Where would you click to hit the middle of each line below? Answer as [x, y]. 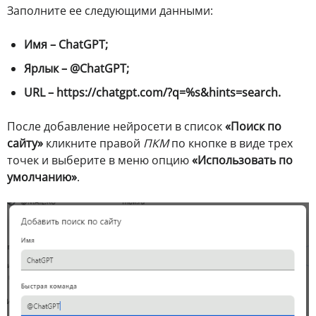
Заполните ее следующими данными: [110, 11]
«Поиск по [253, 127]
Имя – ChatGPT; [66, 45]
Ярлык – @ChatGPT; [77, 69]
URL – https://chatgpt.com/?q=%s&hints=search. [152, 93]
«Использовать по [242, 160]
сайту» [25, 144]
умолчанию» [42, 177]
